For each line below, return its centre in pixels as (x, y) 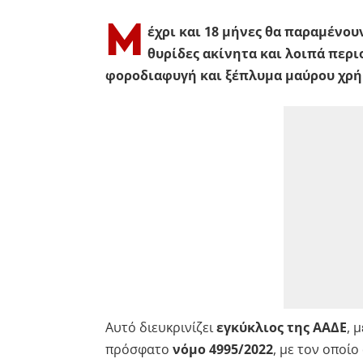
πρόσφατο (139, 349)
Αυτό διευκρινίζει (160, 327)
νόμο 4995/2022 (222, 349)
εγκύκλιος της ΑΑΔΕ (281, 327)
